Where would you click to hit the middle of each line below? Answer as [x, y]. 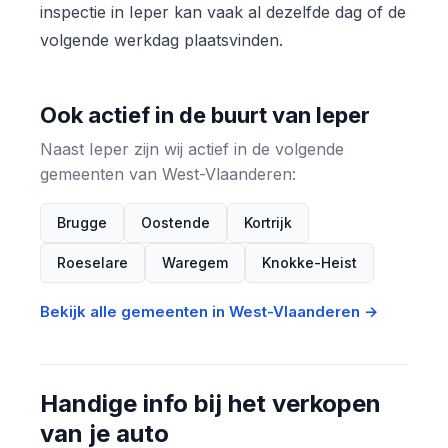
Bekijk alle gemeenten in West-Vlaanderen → [209, 311]
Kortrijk [268, 222]
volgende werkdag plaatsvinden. [161, 39]
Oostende [175, 222]
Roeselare [92, 262]
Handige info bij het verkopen [210, 403]
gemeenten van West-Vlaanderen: [168, 173]
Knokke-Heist [309, 262]
